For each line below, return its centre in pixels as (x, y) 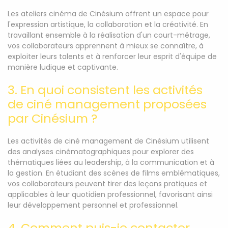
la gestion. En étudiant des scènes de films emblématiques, (114, 173)
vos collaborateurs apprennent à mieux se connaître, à (106, 46)
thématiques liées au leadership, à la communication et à (111, 162)
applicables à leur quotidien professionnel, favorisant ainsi (110, 194)
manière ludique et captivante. (63, 67)
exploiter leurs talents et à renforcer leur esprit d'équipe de (112, 56)
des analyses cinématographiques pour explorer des (101, 152)
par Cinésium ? (52, 118)
